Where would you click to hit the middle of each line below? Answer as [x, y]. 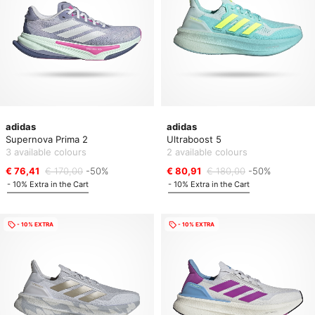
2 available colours [207, 152]
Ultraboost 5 [194, 139]
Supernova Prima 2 [47, 139]
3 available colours [46, 152]
